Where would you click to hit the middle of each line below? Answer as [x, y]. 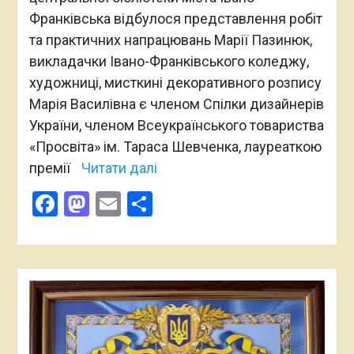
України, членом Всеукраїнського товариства [176, 125]
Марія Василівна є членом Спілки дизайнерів [176, 104]
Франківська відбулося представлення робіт [175, 18]
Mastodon [145, 203]
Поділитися [219, 203]
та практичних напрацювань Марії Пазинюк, [170, 40]
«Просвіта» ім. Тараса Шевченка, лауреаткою [175, 146]
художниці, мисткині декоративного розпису [175, 82]
